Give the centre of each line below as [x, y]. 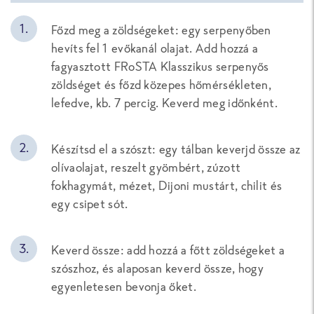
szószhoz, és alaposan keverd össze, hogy [157, 268]
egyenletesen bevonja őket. [124, 287]
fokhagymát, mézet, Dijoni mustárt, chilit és [167, 186]
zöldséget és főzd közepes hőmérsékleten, [161, 85]
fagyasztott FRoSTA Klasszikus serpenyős [160, 67]
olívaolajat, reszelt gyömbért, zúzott [146, 168]
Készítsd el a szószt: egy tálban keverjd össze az [176, 149]
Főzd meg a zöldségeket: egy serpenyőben [161, 30]
